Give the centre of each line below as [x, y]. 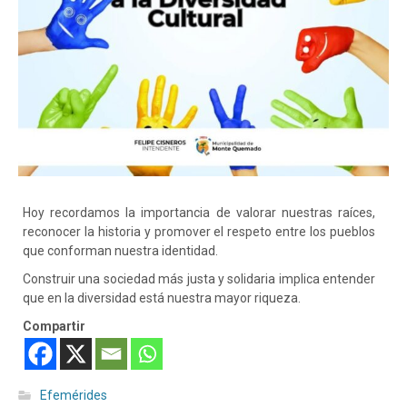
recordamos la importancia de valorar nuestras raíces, [213, 213]
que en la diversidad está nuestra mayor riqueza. [162, 298]
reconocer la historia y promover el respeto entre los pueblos [199, 232]
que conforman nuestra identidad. [120, 251]
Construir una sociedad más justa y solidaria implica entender [199, 279]
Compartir [54, 327]
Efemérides [74, 396]
